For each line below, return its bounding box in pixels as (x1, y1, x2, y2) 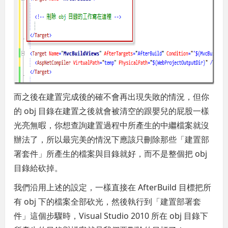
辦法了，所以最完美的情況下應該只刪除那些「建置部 (14, 133, 210, 145)
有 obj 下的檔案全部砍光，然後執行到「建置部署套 (14, 195, 202, 207)
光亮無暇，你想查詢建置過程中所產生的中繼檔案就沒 (14, 119, 210, 131)
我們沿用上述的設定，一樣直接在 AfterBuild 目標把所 (14, 181, 212, 193)
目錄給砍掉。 (14, 162, 63, 174)
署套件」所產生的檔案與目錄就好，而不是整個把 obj (14, 148, 208, 159)
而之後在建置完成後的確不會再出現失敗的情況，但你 (14, 91, 210, 102)
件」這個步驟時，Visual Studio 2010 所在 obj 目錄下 (14, 210, 209, 221)
